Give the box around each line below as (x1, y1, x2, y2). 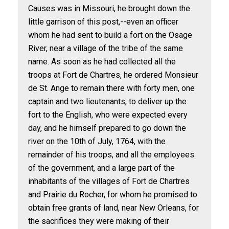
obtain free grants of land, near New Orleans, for (28, 203, 199, 213)
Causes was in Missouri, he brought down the (28, 4, 190, 13)
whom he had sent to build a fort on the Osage (28, 30, 192, 40)
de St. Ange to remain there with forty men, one (28, 83, 195, 93)
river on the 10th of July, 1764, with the (28, 136, 166, 146)
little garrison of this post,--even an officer (28, 17, 178, 27)
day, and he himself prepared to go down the (28, 123, 186, 133)
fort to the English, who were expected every (28, 110, 188, 120)
